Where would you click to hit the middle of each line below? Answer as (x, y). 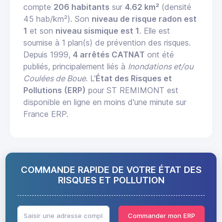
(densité (175, 7)
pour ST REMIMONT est (132, 90)
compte (38, 7)
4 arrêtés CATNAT (109, 55)
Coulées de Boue (55, 79)
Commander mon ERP (162, 215)
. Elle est (155, 31)
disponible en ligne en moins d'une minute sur (105, 102)
